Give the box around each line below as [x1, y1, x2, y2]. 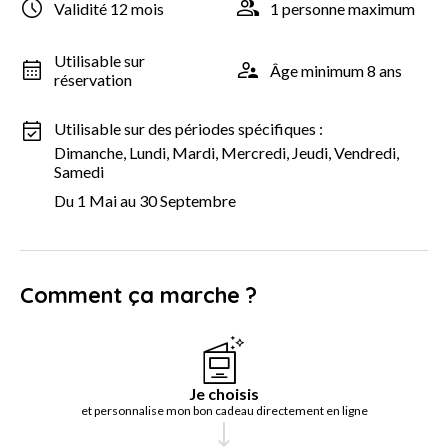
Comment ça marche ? [20, 281, 257, 310]
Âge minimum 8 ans [270, 60, 402, 80]
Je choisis [189, 384, 259, 404]
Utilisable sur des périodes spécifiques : [54, 119, 323, 139]
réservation [54, 70, 132, 90]
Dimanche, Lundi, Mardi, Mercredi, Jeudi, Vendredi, [54, 143, 399, 163]
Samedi [54, 162, 104, 182]
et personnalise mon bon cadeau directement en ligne [80, 403, 368, 419]
